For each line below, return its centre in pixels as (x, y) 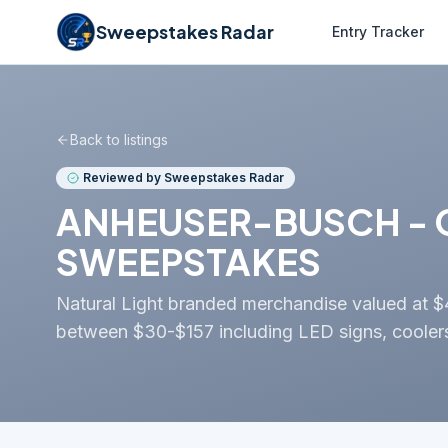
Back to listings (119, 139)
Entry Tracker (378, 31)
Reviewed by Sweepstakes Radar (183, 177)
